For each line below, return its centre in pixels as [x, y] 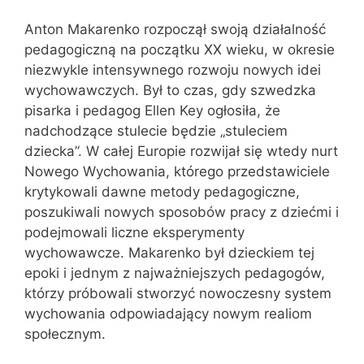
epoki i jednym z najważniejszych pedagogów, [175, 273]
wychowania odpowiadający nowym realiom [168, 314]
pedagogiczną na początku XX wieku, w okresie [180, 50]
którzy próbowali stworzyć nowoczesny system [178, 293]
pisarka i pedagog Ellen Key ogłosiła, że [152, 110]
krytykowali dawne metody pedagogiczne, [162, 192]
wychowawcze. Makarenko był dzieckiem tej [169, 253]
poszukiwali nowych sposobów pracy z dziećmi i [182, 212]
